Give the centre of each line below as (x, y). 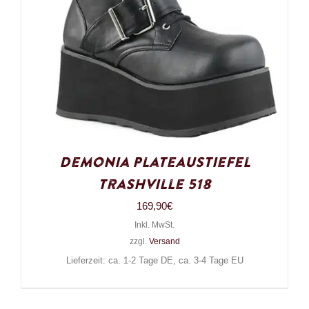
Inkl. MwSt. (154, 225)
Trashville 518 (154, 185)
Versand (164, 242)
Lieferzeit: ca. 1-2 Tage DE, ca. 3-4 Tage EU (154, 261)
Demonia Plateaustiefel (154, 163)
